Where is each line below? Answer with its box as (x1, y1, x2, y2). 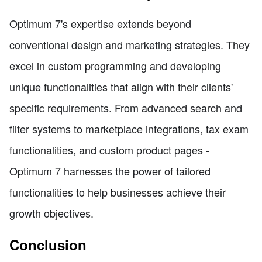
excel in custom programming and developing (9, 58, 221, 74)
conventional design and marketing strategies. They (9, 37, 250, 53)
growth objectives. (9, 205, 94, 221)
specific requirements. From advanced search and (9, 100, 242, 116)
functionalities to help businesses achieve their (9, 184, 226, 200)
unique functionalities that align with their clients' (9, 79, 233, 95)
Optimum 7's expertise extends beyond (9, 16, 191, 32)
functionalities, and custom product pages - (9, 142, 209, 158)
